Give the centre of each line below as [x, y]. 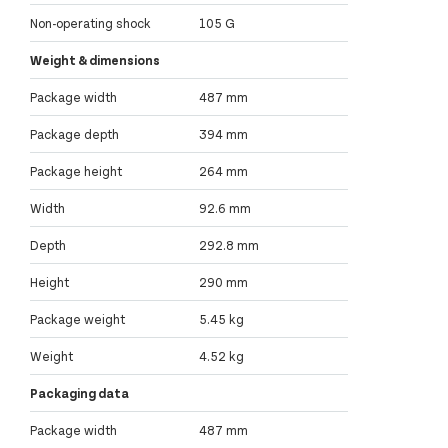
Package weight [77, 319]
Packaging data [79, 393]
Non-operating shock [90, 23]
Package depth [74, 134]
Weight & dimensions [95, 60]
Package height [76, 171]
